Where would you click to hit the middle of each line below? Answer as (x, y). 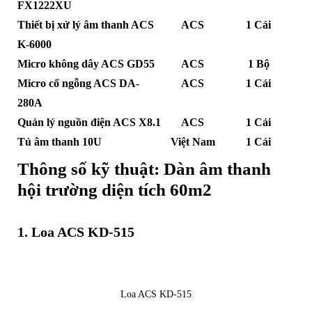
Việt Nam (193, 142)
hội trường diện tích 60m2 (114, 190)
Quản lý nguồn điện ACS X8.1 (89, 123)
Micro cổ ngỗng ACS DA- (78, 84)
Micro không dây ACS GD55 (86, 64)
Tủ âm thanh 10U (59, 142)
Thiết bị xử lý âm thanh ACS (85, 25)
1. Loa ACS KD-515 (76, 232)
